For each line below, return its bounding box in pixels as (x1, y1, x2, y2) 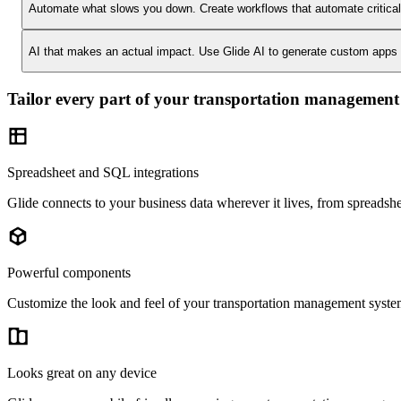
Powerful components (7, 265, 131, 281)
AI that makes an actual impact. (29, 44, 195, 58)
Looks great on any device (7, 365, 157, 381)
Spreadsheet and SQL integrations (7, 165, 199, 181)
